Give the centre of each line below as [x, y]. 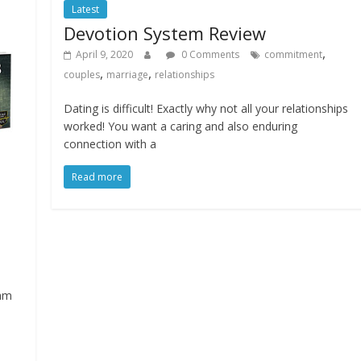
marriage [128, 75]
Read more [98, 177]
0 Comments [210, 54]
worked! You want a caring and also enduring [181, 126]
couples [82, 75]
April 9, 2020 [105, 54]
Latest [86, 9]
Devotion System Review [165, 33]
